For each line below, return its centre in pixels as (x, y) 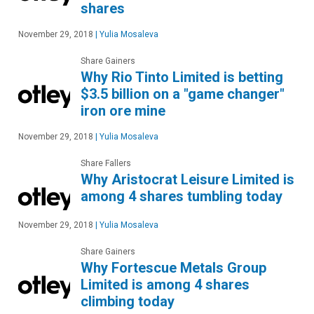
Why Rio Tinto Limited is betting (182, 77)
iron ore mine (123, 111)
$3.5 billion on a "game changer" (183, 94)
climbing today (128, 302)
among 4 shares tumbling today (182, 197)
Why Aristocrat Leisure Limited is (187, 180)
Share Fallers (106, 164)
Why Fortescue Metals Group (173, 268)
